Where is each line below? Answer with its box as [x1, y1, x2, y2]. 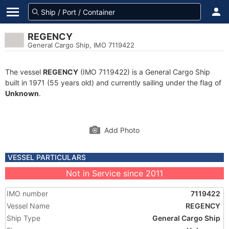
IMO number [7, 189, 48, 198]
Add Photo [104, 126, 140, 134]
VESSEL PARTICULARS [8, 153, 86, 162]
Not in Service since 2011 [66, 168, 163, 178]
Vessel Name [7, 201, 50, 210]
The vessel [5, 67, 43, 76]
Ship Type [7, 214, 40, 222]
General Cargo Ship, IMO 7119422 [28, 41, 134, 49]
